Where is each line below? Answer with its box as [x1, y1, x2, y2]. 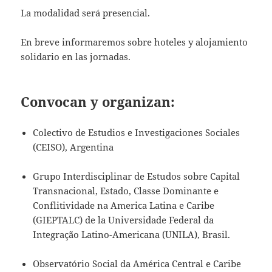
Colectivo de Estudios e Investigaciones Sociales [33, 126, 240, 139]
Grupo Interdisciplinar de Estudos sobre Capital [33, 170, 240, 183]
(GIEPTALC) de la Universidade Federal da [33, 214, 214, 226]
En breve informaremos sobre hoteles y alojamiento [21, 36, 248, 49]
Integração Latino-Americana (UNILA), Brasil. [33, 228, 231, 241]
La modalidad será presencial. [21, 7, 151, 19]
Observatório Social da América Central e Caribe [33, 257, 242, 270]
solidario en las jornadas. [21, 50, 131, 63]
